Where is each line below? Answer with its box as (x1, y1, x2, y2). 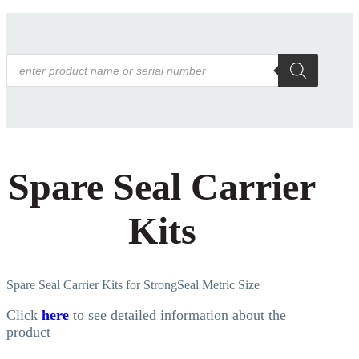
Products (6, 53, 56, 69)
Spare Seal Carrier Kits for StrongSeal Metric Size (6, 278, 260, 292)
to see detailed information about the (69, 307, 286, 324)
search (6, 67, 42, 83)
